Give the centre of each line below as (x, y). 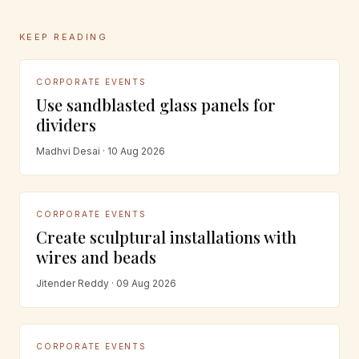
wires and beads (96, 257)
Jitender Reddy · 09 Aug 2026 (106, 283)
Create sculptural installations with (166, 237)
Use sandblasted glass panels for (156, 105)
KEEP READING (64, 37)
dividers (66, 125)
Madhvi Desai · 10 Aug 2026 (101, 151)
